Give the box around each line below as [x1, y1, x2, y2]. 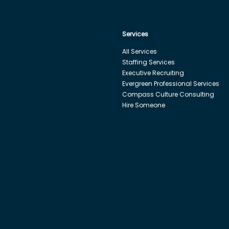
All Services [122, 47, 157, 56]
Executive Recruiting [122, 68, 184, 77]
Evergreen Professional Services [122, 79, 219, 88]
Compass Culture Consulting [122, 89, 214, 99]
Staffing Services [122, 57, 175, 66]
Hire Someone [122, 100, 165, 109]
